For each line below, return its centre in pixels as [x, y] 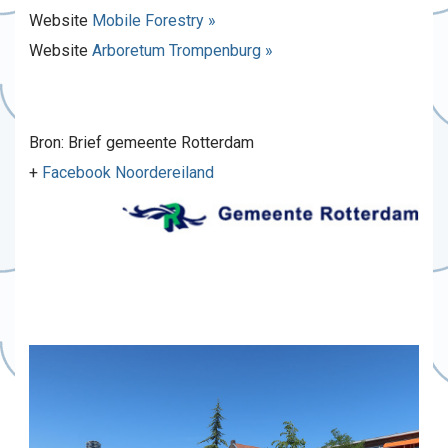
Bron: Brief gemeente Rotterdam [141, 142]
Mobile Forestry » [154, 20]
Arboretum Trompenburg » [182, 50]
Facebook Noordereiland [128, 172]
